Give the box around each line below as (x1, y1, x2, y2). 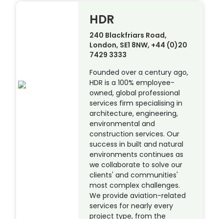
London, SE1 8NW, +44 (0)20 (89, 40, 188, 50)
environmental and (89, 119, 155, 129)
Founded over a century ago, (89, 67, 189, 78)
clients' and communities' (89, 170, 178, 180)
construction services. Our (89, 129, 180, 139)
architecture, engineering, (89, 109, 178, 119)
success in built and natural (89, 139, 184, 150)
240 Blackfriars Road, (89, 30, 167, 41)
